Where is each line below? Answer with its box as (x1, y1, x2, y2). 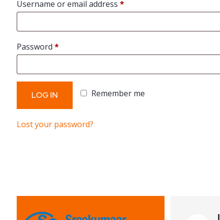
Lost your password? (17, 119, 93, 130)
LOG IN (31, 90, 58, 100)
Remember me (91, 88, 145, 99)
